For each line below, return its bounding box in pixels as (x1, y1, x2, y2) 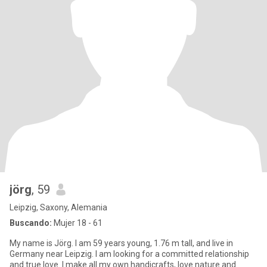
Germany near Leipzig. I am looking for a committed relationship (10, 249, 249, 259)
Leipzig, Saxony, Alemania (10, 203, 107, 212)
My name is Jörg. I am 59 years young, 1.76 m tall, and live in (10, 238, 233, 248)
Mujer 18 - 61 (52, 218, 103, 228)
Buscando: (10, 218, 52, 228)
